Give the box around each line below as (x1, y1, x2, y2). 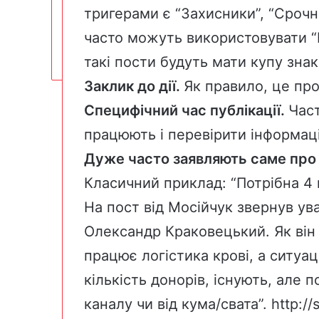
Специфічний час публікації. (84, 102, 288, 120)
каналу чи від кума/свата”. (84, 296, 271, 313)
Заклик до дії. (84, 78, 184, 95)
